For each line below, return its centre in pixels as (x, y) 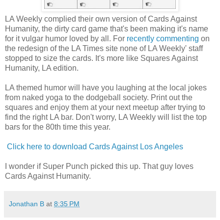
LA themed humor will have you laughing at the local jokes (106, 87)
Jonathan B (27, 204)
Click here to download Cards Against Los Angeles (95, 146)
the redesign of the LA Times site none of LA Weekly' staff (104, 48)
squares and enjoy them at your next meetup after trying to (105, 107)
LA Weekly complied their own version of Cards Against (101, 19)
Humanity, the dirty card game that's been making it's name (107, 28)
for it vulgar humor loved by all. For (66, 38)
